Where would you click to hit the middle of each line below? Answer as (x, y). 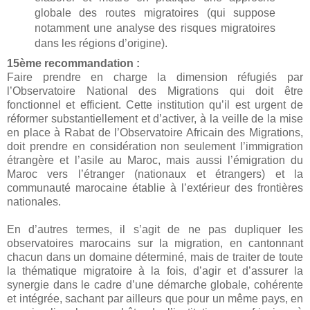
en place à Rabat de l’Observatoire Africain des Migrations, (155, 132)
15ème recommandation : (75, 63)
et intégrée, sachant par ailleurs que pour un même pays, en (155, 298)
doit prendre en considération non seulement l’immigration (155, 146)
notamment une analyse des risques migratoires (155, 28)
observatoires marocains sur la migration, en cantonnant (155, 243)
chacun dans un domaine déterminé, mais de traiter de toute (155, 257)
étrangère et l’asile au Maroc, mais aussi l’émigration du (155, 160)
